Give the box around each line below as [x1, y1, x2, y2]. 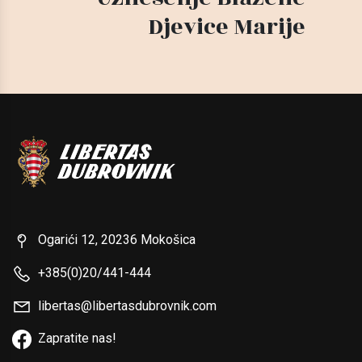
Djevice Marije [148, 9, 305, 44]
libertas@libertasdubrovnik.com [38, 297, 217, 314]
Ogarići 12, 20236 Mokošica [38, 231, 196, 247]
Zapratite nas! [38, 330, 116, 347]
